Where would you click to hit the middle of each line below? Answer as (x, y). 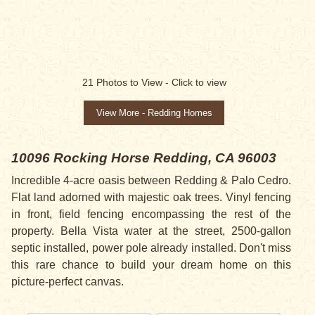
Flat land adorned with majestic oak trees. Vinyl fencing (152, 198)
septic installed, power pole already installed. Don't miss (152, 248)
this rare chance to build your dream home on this (152, 265)
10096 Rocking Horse (81, 158)
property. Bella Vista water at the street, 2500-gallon (152, 231)
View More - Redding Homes (154, 113)
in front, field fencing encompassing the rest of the (152, 214)
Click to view (199, 83)
